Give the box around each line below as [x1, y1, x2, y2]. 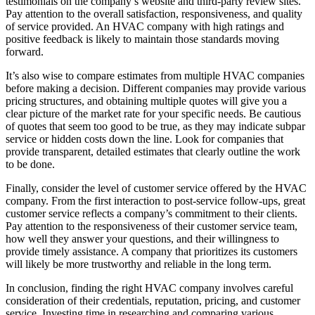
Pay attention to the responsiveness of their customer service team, [6, 219, 297, 232]
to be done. [6, 157, 55, 170]
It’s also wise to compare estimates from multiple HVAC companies [6, 69, 304, 82]
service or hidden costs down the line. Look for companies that [6, 132, 283, 145]
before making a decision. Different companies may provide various [6, 82, 306, 94]
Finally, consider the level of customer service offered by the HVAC [6, 181, 307, 194]
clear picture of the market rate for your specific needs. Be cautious [6, 107, 301, 120]
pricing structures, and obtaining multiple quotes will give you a [6, 94, 287, 107]
